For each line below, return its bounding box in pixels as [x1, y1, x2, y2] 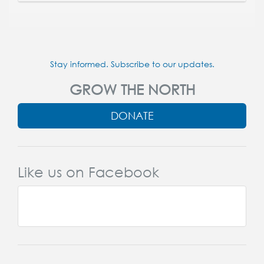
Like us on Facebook [18, 161, 159, 181]
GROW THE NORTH [69, 79, 195, 99]
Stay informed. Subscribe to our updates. [49, 58, 214, 70]
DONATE [110, 107, 154, 123]
